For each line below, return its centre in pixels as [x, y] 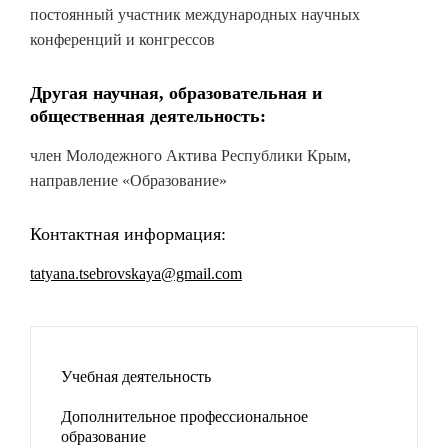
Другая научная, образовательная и [176, 93]
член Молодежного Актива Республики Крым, [190, 155]
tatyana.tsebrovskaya [95, 273]
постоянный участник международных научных [195, 14]
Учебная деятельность [136, 376]
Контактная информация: [128, 234]
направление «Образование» [128, 180]
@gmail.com [201, 273]
